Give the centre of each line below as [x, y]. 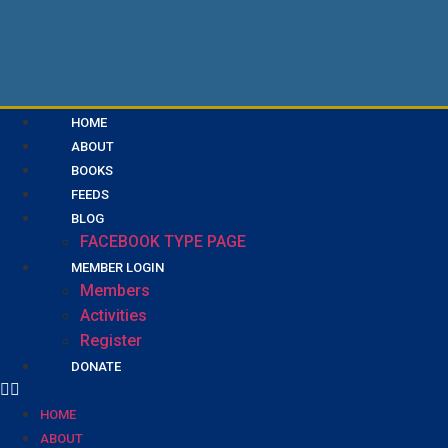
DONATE [96, 366]
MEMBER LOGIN [117, 267]
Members [115, 290]
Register [111, 340]
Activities [113, 315]
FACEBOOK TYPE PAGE [163, 241]
